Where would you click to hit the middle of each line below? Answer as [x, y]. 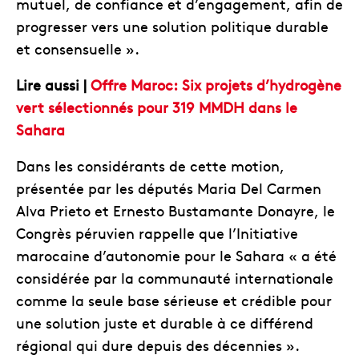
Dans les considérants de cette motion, [150, 165]
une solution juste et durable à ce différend [165, 322]
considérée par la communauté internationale [175, 277]
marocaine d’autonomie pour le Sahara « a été [176, 255]
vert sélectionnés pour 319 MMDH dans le [157, 107]
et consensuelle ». [78, 48]
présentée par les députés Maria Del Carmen [169, 188]
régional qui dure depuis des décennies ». [158, 345]
